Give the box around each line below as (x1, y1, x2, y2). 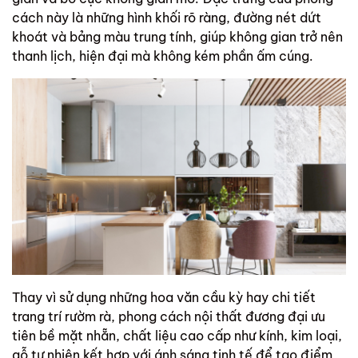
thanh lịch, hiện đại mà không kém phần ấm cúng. (12, 48, 316, 65)
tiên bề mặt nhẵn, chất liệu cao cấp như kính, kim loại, (12, 327, 342, 344)
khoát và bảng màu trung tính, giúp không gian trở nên (12, 29, 343, 46)
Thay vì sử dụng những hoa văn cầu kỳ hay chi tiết (12, 288, 316, 305)
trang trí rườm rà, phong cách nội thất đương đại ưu (12, 308, 325, 324)
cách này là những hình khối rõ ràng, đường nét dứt (12, 10, 321, 26)
